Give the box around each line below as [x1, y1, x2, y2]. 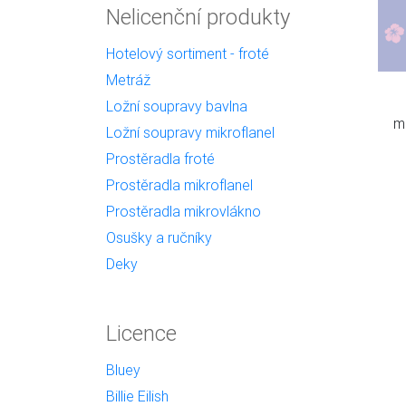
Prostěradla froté [106, 150, 215, 168]
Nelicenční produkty [106, 4, 290, 30]
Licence [106, 320, 177, 346]
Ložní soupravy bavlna [106, 97, 247, 115]
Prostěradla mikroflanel [106, 176, 253, 194]
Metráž [106, 71, 150, 89]
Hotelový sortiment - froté [106, 44, 269, 63]
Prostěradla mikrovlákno [106, 202, 261, 220]
